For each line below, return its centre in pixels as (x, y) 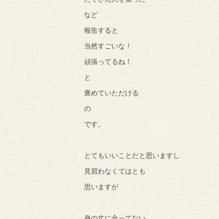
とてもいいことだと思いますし (132, 155)
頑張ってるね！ (108, 61)
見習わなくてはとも (115, 171)
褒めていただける (111, 92)
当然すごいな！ (108, 45)
